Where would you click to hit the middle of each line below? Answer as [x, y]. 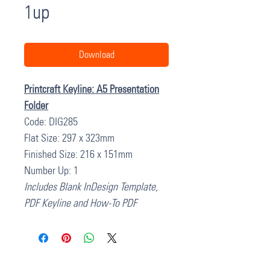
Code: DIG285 [51, 122]
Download [96, 55]
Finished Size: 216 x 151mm [78, 154]
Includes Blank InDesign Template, [91, 187]
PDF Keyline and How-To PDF [80, 203]
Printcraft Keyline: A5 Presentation [92, 89]
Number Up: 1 [51, 171]
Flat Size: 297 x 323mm [69, 138]
